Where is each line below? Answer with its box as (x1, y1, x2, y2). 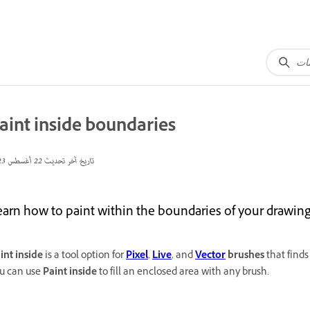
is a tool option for (43, 248, 126, 264)
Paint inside (43, 265, 97, 281)
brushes (226, 248, 264, 264)
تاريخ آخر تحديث (42, 154, 94, 170)
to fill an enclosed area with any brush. (97, 265, 269, 281)
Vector (195, 248, 226, 264)
